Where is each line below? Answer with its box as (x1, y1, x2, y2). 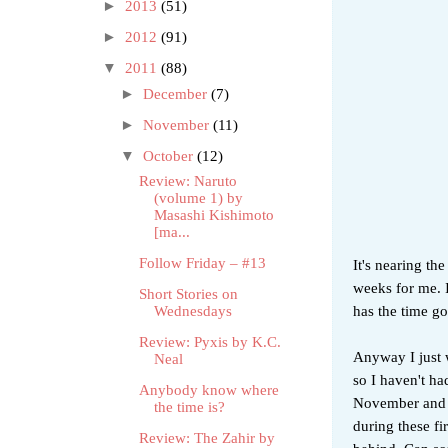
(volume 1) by (153, 190, 243, 207)
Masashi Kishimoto (153, 207, 274, 224)
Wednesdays (153, 303, 232, 320)
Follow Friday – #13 (138, 255, 266, 272)
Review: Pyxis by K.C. (138, 334, 281, 351)
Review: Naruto (138, 173, 237, 190)
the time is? (153, 399, 225, 416)
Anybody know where (138, 382, 279, 399)
